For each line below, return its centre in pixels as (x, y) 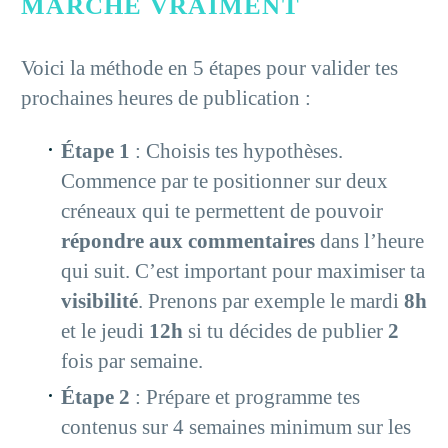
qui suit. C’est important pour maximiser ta (243, 271)
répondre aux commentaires (188, 241)
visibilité (99, 301)
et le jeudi (105, 331)
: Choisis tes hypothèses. (236, 151)
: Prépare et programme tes (245, 397)
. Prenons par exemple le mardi (271, 301)
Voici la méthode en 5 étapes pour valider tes (209, 68)
